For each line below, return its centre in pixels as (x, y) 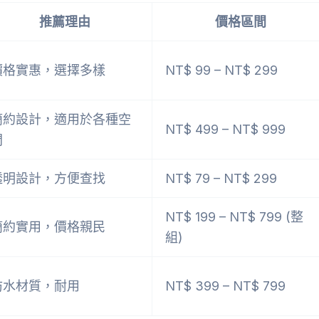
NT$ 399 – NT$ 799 (225, 286)
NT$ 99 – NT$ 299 (221, 70)
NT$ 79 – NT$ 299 (221, 178)
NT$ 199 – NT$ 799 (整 (234, 216)
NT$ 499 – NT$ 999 (225, 129)
